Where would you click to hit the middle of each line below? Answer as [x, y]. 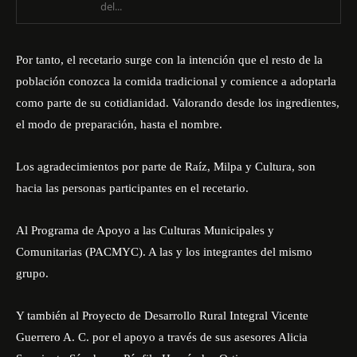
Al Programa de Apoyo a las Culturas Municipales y [145, 230]
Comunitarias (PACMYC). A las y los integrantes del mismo [164, 252]
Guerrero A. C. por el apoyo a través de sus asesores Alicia [162, 337]
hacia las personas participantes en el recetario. [132, 188]
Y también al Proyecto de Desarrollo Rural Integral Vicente [162, 316]
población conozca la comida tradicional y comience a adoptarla [176, 81]
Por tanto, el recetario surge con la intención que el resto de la [169, 60]
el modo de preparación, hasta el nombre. [119, 124]
